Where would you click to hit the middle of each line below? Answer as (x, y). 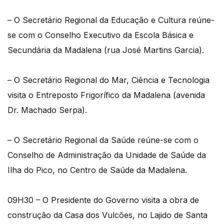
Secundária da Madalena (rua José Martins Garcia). (106, 50)
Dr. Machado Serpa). (47, 110)
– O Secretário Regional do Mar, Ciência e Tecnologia (108, 80)
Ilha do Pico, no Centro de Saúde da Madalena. (97, 170)
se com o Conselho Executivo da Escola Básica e (100, 35)
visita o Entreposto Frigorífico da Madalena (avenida (106, 95)
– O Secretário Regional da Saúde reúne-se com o (103, 140)
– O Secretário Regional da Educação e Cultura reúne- (111, 20)
